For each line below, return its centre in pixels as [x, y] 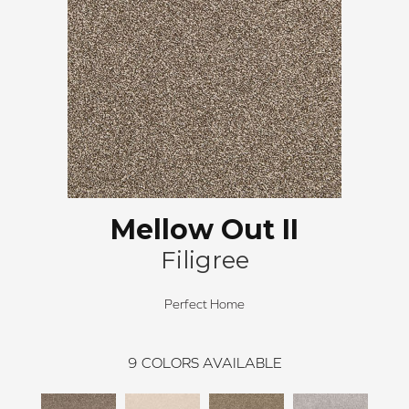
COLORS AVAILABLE [211, 363]
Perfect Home [204, 304]
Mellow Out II [204, 230]
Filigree [204, 261]
